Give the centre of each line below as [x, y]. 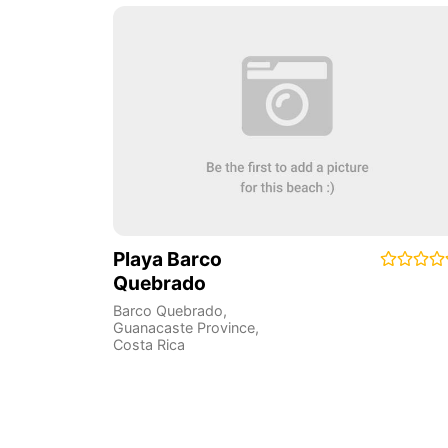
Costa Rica [148, 345]
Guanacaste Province [183, 328]
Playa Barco [167, 259]
